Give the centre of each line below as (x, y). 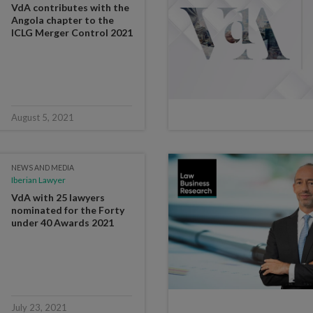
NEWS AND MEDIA (42, 167)
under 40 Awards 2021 (62, 222)
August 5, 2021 (42, 117)
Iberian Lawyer (38, 180)
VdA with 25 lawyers (58, 197)
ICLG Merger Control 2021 (72, 32)
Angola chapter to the (62, 20)
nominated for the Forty (67, 210)
